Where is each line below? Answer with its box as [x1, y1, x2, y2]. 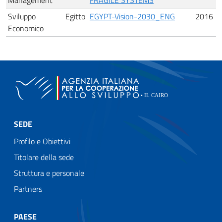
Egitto [65, 10, 85, 22]
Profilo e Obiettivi [14, 135, 70, 147]
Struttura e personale [14, 166, 84, 179]
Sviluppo [8, 10, 36, 22]
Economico [8, 22, 44, 34]
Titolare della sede [14, 151, 74, 163]
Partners [14, 182, 42, 195]
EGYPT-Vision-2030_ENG [90, 10, 175, 22]
